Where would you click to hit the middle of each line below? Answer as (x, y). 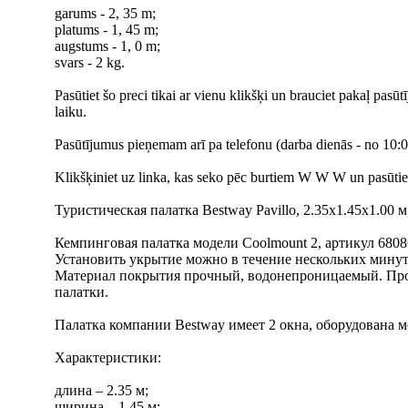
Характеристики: (108, 357)
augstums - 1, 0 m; (107, 46)
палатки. (82, 292)
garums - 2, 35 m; (105, 13)
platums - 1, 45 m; (107, 30)
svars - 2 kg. (90, 62)
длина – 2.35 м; (102, 390)
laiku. (71, 112)
